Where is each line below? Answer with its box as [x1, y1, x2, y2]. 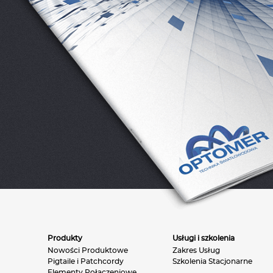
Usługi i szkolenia [172, 234, 235, 242]
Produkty [48, 234, 82, 242]
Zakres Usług [172, 246, 220, 254]
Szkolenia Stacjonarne [172, 257, 252, 265]
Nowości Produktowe [48, 246, 128, 254]
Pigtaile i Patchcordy [48, 257, 124, 265]
